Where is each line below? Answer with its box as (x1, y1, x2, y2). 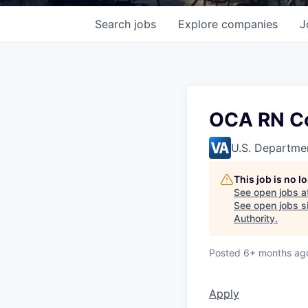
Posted (209, 247, 241, 258)
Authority (234, 212, 275, 224)
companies (221, 17, 278, 31)
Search (95, 17, 134, 31)
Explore (178, 17, 221, 31)
